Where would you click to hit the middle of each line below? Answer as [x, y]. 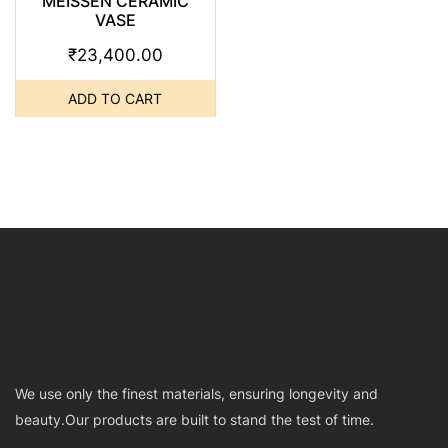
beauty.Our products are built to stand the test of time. [194, 419]
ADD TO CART [115, 98]
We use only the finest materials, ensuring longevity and [196, 393]
